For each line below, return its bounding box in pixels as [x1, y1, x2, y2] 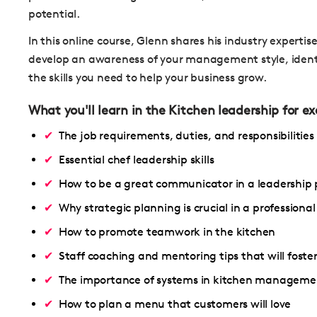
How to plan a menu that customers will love [58, 297, 292, 311]
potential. [28, 7, 81, 21]
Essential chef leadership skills [58, 153, 214, 167]
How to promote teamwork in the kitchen [58, 225, 276, 239]
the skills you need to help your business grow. [28, 71, 267, 85]
